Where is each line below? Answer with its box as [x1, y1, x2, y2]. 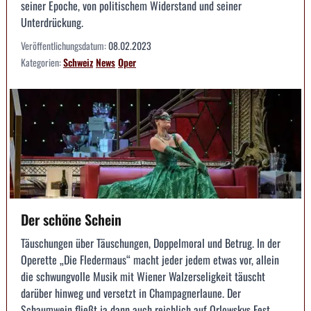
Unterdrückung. [21, 14, 83, 31]
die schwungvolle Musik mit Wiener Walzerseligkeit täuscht [21, 267, 265, 285]
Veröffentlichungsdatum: [21, 38, 108, 53]
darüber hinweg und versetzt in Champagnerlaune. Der [21, 284, 241, 301]
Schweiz [63, 55, 93, 70]
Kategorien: [21, 55, 63, 70]
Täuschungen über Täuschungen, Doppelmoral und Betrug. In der [21, 234, 280, 251]
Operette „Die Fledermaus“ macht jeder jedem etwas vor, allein [21, 251, 279, 268]
